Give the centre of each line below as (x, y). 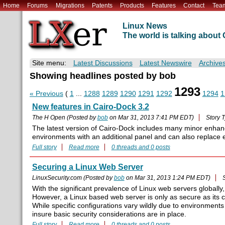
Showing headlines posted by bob (102, 76)
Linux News (145, 26)
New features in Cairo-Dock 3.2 (90, 107)
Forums (38, 5)
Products (132, 5)
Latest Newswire (165, 63)
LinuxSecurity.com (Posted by (73, 178)
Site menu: (49, 63)
